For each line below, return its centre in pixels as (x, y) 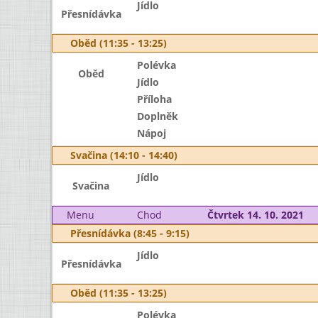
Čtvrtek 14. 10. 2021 (255, 215)
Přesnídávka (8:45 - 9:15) (130, 233)
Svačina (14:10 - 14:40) (124, 155)
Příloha (154, 99)
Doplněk (157, 116)
